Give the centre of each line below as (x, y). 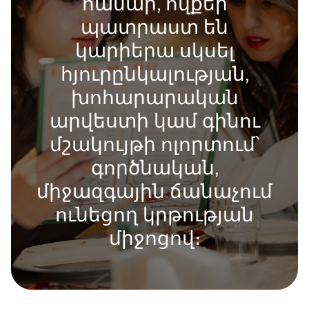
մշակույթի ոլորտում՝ (154, 144)
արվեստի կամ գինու (154, 121)
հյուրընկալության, (154, 74)
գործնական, (154, 168)
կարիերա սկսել (154, 50)
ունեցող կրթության (154, 215)
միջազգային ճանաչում (154, 191)
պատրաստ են (154, 27)
